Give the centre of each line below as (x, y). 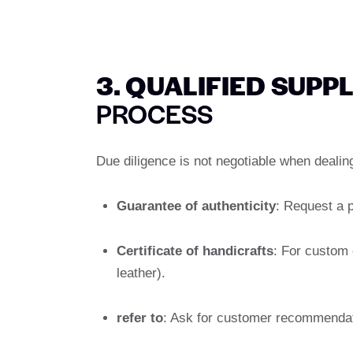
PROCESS (154, 113)
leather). (141, 273)
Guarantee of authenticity (196, 206)
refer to (139, 318)
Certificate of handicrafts (195, 251)
